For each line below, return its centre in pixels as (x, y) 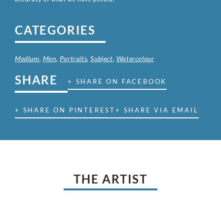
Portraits (73, 59)
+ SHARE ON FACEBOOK (117, 82)
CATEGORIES (55, 30)
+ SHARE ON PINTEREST (65, 110)
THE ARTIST (110, 179)
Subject (102, 59)
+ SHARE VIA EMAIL (157, 110)
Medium (27, 59)
